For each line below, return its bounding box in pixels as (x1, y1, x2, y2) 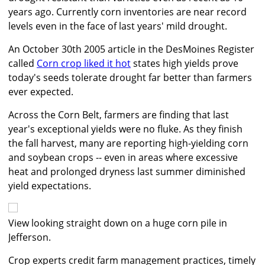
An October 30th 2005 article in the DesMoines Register (8, 43, 254, 56)
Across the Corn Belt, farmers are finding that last (8, 108, 229, 122)
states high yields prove (131, 57, 238, 70)
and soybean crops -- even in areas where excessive (8, 151, 238, 164)
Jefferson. (8, 231, 51, 244)
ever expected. (8, 85, 73, 99)
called (8, 57, 37, 70)
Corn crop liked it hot (37, 57, 131, 70)
